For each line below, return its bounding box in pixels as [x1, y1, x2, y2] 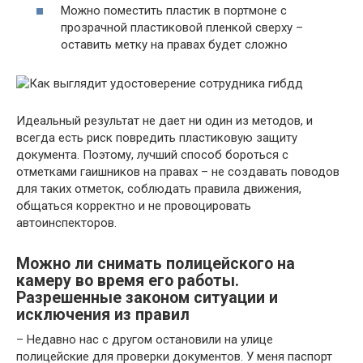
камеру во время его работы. [16, 271, 239, 291]
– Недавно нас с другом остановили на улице [16, 332, 273, 347]
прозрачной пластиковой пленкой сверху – [61, 20, 303, 35]
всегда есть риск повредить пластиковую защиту [16, 130, 297, 145]
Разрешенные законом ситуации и [16, 288, 278, 308]
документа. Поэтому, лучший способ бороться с [16, 147, 288, 162]
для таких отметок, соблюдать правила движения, [16, 181, 301, 196]
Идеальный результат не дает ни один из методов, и [16, 113, 313, 128]
